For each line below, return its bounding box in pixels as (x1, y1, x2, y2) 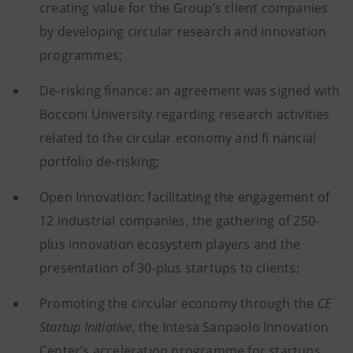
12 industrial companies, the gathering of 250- (39, 211, 320, 229)
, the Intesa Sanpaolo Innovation (132, 318, 329, 336)
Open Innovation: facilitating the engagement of (39, 188, 330, 206)
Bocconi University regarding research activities (39, 105, 330, 123)
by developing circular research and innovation (39, 22, 327, 40)
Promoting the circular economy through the (39, 294, 318, 312)
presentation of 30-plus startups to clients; (39, 258, 299, 277)
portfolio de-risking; (39, 152, 160, 170)
